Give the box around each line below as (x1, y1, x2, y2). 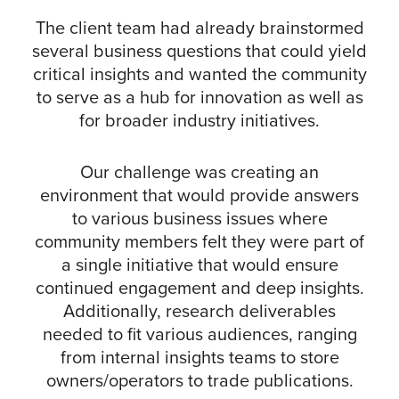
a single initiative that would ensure (61, 251, 338, 279)
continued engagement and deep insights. (35, 274, 364, 302)
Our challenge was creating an (80, 159, 319, 186)
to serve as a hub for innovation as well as (36, 84, 363, 111)
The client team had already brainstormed (35, 14, 364, 42)
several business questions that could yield (32, 37, 367, 65)
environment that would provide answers (40, 182, 359, 209)
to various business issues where (71, 205, 328, 232)
